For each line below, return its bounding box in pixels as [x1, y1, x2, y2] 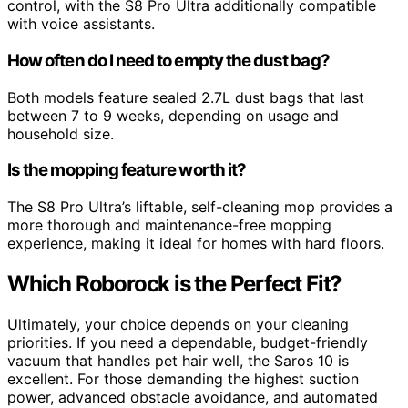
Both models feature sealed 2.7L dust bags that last [7, 87, 364, 107]
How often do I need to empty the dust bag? [7, 49, 330, 71]
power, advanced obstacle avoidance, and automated [7, 387, 378, 406]
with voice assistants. [7, 15, 155, 34]
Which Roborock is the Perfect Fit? [7, 270, 342, 297]
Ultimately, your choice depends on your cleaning [7, 314, 349, 333]
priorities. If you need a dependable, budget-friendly [7, 332, 368, 352]
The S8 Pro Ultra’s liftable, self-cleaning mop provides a [7, 198, 393, 217]
